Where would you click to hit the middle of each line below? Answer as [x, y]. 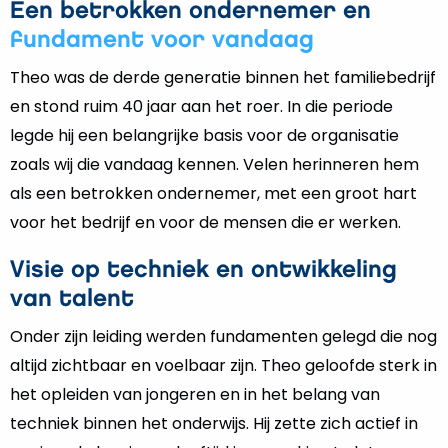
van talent [72, 299]
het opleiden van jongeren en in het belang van [195, 394]
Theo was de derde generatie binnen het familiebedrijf [223, 77]
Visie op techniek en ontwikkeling [203, 270]
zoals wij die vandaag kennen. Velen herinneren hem [214, 164]
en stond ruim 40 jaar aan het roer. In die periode [201, 106]
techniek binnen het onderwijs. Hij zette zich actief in [214, 423]
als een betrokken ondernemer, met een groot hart [213, 193]
